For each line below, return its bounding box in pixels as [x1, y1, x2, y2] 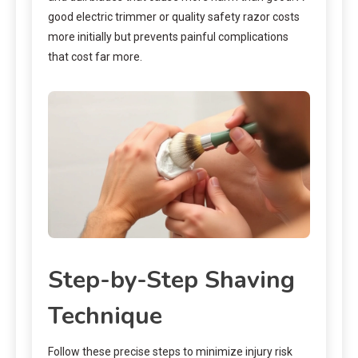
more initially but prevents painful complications [48, 30, 288, 43]
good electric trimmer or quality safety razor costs [48, 10, 300, 23]
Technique [48, 300, 162, 333]
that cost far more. [48, 50, 142, 63]
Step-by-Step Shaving [48, 264, 295, 297]
